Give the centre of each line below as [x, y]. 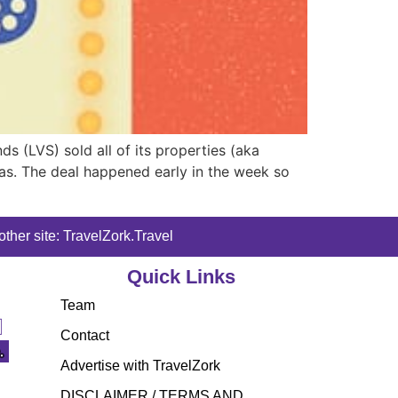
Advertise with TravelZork [140, 365]
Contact [85, 335]
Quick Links [181, 276]
